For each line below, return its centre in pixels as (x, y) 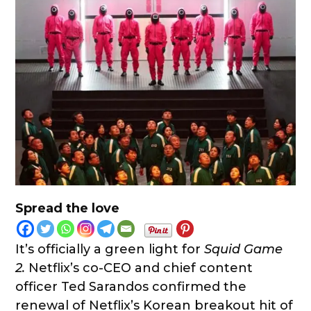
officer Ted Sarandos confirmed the (131, 287)
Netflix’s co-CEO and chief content (139, 268)
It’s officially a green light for (110, 250)
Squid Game (244, 250)
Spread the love (68, 209)
